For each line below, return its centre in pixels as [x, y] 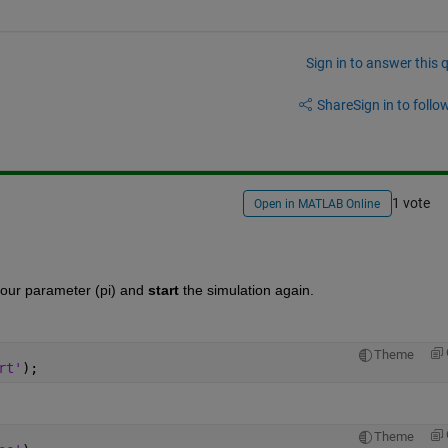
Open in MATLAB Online [317, 204]
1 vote [410, 203]
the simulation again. [246, 289]
